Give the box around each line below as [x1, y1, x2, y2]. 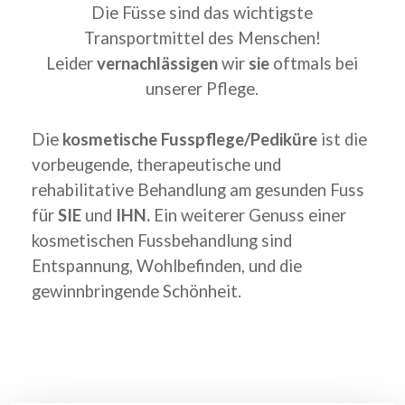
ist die [317, 129, 367, 149]
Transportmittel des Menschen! [83, 28, 321, 48]
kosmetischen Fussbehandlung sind [32, 231, 292, 250]
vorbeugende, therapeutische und [32, 155, 281, 174]
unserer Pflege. [146, 79, 259, 99]
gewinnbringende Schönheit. [32, 281, 241, 301]
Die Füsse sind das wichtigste [91, 3, 314, 23]
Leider [46, 53, 98, 73]
